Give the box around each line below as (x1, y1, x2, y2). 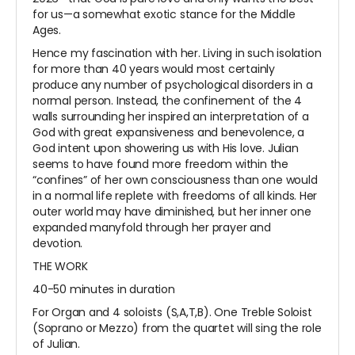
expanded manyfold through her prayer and (32, 219, 271, 236)
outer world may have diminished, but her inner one (32, 204, 311, 220)
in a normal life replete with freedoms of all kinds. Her (32, 188, 318, 204)
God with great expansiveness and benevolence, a (32, 124, 305, 141)
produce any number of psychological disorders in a (32, 77, 313, 94)
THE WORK (32, 258, 88, 275)
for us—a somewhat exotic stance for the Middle (32, 6, 296, 23)
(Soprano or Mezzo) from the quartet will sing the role (32, 320, 322, 337)
